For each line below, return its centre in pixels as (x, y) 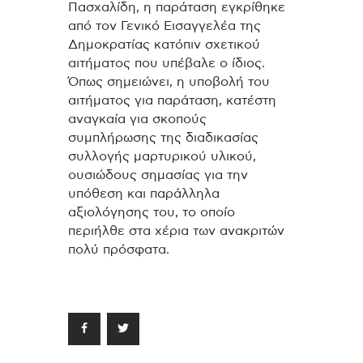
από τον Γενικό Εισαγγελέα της (164, 26)
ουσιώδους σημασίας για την (158, 175)
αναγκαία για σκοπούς (137, 119)
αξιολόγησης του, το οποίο (152, 212)
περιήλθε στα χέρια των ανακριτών (176, 231)
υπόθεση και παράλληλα (144, 193)
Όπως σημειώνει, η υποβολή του (169, 81)
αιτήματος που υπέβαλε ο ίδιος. (167, 63)
